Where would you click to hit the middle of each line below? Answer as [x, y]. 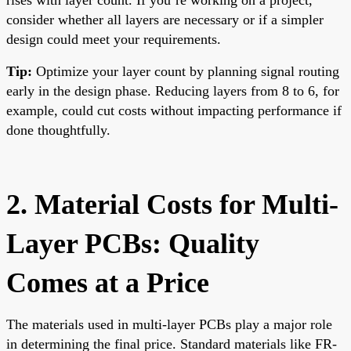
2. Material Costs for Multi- [172, 204]
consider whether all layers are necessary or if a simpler [165, 19]
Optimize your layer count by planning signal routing [186, 71]
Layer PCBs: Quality [133, 243]
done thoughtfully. [58, 130]
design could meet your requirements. [114, 39]
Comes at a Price [108, 282]
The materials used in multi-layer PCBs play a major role [169, 324]
